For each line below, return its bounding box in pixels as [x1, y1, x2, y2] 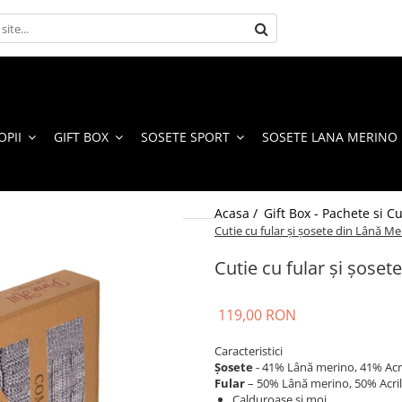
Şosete [214, 359, 253, 375]
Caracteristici [214, 343, 283, 359]
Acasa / [214, 205, 261, 222]
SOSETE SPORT [141, 128, 230, 145]
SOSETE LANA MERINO [262, 128, 398, 145]
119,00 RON [218, 305, 296, 325]
